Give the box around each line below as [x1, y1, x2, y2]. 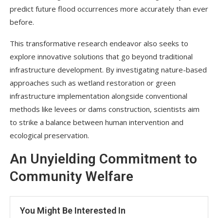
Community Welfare [10, 168, 133, 185]
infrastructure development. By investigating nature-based [10, 65, 207, 75]
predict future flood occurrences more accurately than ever [10, 4, 208, 14]
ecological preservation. [10, 130, 89, 141]
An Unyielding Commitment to [10, 151, 197, 167]
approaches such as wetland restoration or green [10, 78, 176, 88]
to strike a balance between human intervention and [10, 117, 183, 127]
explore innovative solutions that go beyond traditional [10, 52, 193, 62]
